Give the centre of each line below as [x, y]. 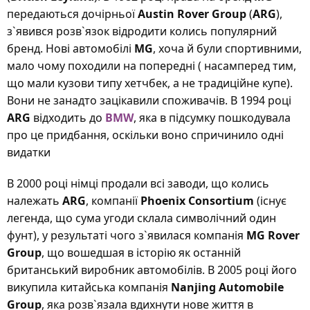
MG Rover [273, 235]
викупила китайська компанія [89, 287]
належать [35, 201]
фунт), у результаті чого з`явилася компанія [127, 235]
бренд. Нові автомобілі [71, 48]
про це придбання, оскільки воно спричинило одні [145, 135]
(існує [270, 201]
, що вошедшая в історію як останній [141, 253]
